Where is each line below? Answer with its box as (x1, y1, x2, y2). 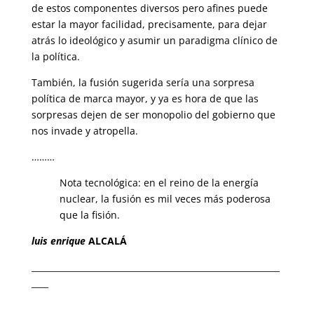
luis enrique (31, 234, 86, 247)
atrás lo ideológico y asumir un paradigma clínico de (31, 34, 278, 47)
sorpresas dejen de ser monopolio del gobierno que (31, 108, 275, 121)
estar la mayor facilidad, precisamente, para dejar (31, 18, 267, 31)
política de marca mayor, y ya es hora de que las (31, 92, 259, 105)
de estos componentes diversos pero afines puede (31, 1, 268, 15)
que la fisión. (59, 208, 120, 221)
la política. (31, 50, 80, 63)
